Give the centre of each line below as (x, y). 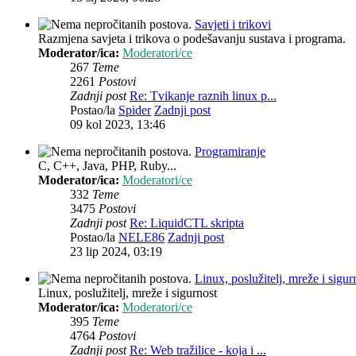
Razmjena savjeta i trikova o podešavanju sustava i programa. (192, 39)
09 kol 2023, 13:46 (118, 125)
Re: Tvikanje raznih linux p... (203, 96)
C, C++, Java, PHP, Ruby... (107, 166)
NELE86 (141, 238)
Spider (135, 110)
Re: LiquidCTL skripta (187, 223)
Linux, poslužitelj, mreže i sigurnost (128, 293)
